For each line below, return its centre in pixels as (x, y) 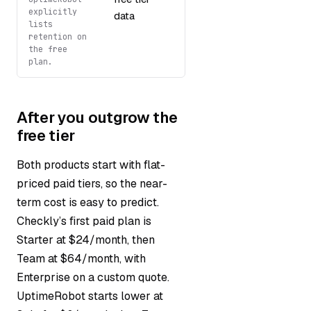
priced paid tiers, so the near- (92, 183)
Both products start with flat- (91, 165)
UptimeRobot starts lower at (90, 296)
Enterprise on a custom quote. (93, 277)
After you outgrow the (97, 117)
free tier (46, 135)
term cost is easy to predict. (88, 202)
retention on (58, 36)
